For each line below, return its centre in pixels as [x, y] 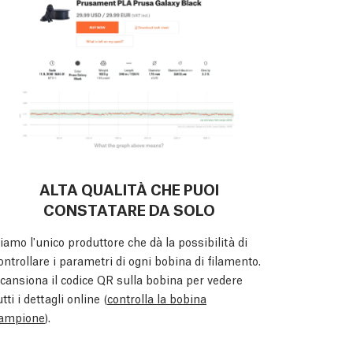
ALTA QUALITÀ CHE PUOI [129, 188]
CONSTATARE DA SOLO [129, 208]
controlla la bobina [157, 297]
